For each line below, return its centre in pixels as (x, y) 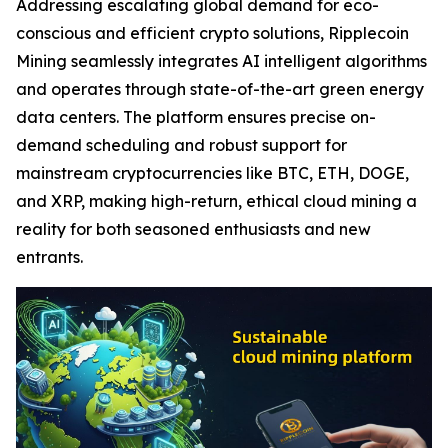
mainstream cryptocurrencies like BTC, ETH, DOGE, (212, 173)
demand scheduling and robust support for (181, 145)
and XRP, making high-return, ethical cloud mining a (216, 201)
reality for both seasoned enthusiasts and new (193, 229)
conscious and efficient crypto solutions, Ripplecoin (212, 33)
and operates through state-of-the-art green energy (220, 89)
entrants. (49, 257)
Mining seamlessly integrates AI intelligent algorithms (221, 61)
